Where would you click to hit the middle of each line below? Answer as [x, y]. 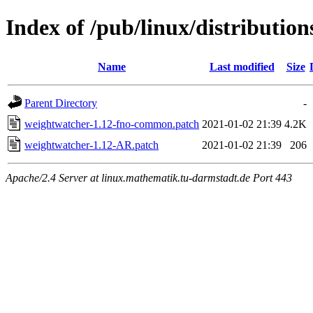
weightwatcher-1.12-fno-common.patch [112, 124]
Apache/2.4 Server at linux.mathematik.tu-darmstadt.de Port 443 [149, 177]
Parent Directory [61, 103]
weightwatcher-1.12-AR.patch [92, 145]
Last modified [242, 66]
